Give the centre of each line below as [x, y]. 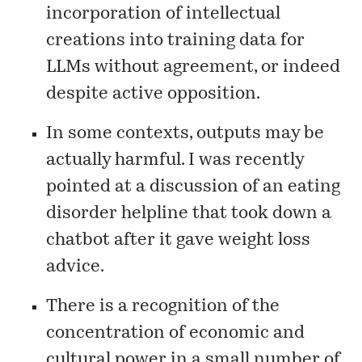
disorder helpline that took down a [189, 214]
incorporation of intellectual [164, 15]
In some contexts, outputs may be [185, 134]
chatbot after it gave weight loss [179, 241]
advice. [76, 267]
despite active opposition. [154, 95]
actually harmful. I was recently [175, 161]
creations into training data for [176, 41]
